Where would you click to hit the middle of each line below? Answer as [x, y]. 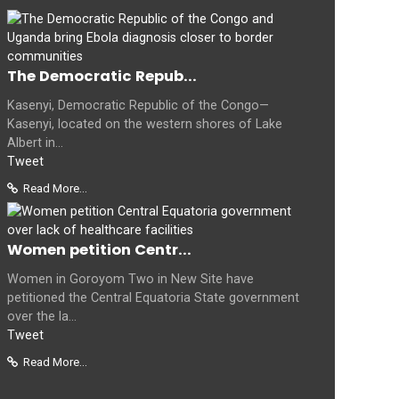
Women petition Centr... [99, 249]
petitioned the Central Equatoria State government [153, 297]
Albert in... [35, 142]
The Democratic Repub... [102, 76]
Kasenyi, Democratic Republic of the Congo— [138, 105]
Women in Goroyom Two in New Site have [130, 279]
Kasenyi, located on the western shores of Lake [145, 124]
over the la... [42, 316]
